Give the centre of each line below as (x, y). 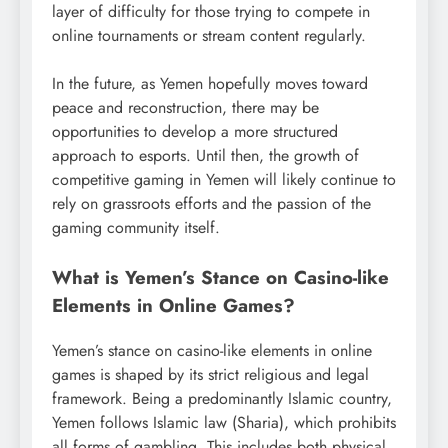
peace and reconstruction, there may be (185, 107)
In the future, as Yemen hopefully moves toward (210, 83)
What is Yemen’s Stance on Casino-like (220, 277)
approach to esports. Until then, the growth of (205, 155)
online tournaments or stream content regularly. (209, 35)
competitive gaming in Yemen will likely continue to (224, 179)
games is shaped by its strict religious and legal (210, 374)
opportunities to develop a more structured (195, 131)
